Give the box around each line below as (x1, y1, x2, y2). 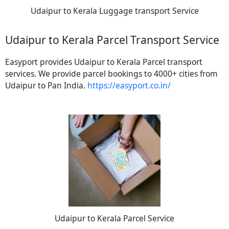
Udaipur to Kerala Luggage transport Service (30, 5, 199, 16)
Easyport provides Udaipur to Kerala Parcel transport (5, 56, 202, 68)
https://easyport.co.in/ (87, 80, 171, 91)
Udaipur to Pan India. (5, 80, 87, 91)
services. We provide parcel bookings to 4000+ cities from (5, 68, 218, 80)
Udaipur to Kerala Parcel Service (55, 213, 174, 224)
